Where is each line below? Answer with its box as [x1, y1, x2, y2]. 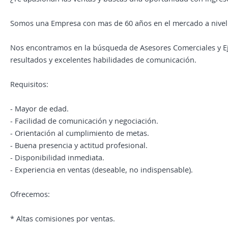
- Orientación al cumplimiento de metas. [10, 128, 149, 138]
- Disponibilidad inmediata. [10, 152, 104, 162]
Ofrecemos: [10, 189, 50, 199]
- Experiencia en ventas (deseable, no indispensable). [10, 164, 193, 175]
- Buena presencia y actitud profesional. [10, 140, 148, 150]
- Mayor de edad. [10, 103, 69, 113]
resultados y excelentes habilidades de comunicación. [10, 54, 196, 65]
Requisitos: [10, 79, 48, 89]
